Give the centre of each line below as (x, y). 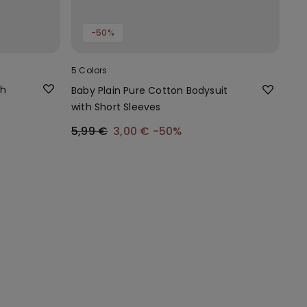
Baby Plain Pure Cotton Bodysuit (150, 90)
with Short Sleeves (116, 107)
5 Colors (89, 70)
